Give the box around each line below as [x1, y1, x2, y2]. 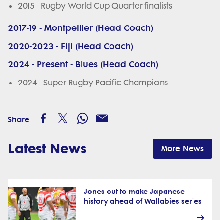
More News [161, 144, 204, 154]
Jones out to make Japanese [83, 188, 185, 196]
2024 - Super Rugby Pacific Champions [18, 78, 168, 88]
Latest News [8, 140, 86, 157]
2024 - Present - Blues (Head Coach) [8, 59, 161, 70]
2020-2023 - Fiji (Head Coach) [8, 41, 133, 52]
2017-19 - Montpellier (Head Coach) [8, 23, 153, 34]
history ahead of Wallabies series [83, 197, 202, 206]
